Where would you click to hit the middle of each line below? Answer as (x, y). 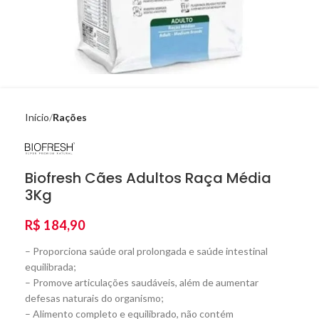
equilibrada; (51, 267)
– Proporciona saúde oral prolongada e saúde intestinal (146, 251)
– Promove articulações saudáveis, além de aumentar (142, 282)
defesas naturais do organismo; (94, 298)
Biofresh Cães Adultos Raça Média (148, 178)
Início (37, 117)
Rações (70, 117)
